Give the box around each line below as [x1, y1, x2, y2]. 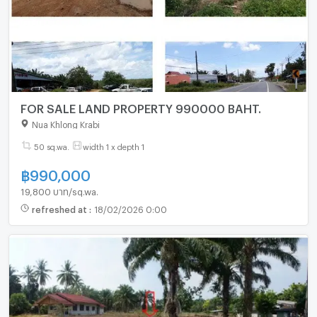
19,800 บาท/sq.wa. [20, 185, 98, 193]
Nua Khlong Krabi [31, 119, 100, 127]
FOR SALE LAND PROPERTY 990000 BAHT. [175, 102, 261, 112]
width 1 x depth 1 [82, 142, 144, 149]
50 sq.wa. [33, 142, 69, 149]
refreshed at [31, 204, 89, 212]
